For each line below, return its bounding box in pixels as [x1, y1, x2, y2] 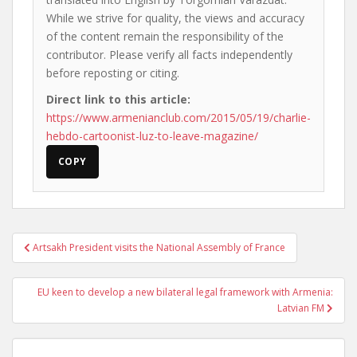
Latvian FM [277, 301, 327, 315]
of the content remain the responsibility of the [46, 29, 284, 44]
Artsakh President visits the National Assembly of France [33, 241, 285, 254]
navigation [11, 250, 117, 276]
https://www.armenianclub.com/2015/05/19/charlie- [46, 110, 311, 125]
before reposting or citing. [46, 65, 179, 80]
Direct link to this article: [46, 92, 190, 107]
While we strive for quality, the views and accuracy [46, 10, 304, 25]
